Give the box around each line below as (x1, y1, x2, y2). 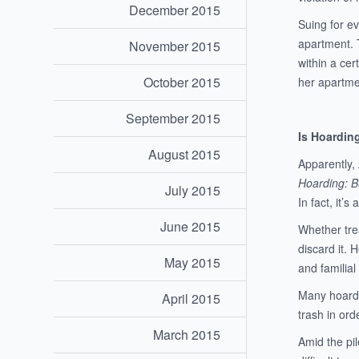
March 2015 (153, 325, 221, 345)
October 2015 (143, 73, 221, 92)
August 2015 (148, 145, 221, 164)
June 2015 (160, 217, 221, 236)
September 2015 (126, 109, 221, 128)
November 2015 (129, 37, 221, 56)
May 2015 (164, 253, 221, 272)
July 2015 (165, 181, 221, 200)
